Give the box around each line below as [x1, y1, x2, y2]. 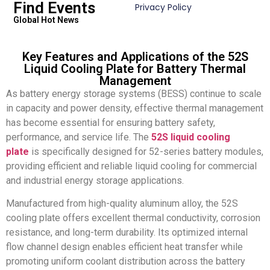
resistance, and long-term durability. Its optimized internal [6, 227, 248, 239]
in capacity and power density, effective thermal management [6, 102, 263, 114]
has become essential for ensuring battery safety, [6, 116, 215, 128]
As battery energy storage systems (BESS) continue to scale [6, 87, 262, 99]
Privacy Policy [135, 1, 192, 13]
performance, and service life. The [6, 131, 151, 143]
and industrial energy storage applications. [6, 174, 184, 186]
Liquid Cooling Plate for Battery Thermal [24, 61, 246, 76]
